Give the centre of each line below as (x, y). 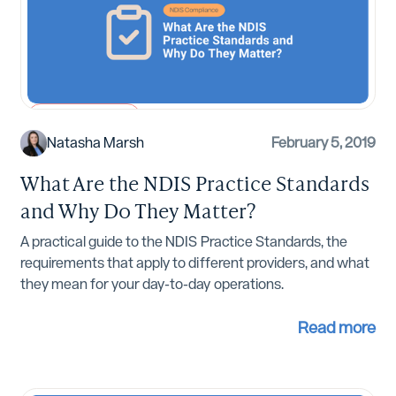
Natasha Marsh (95, 143)
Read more (337, 328)
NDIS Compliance (84, 117)
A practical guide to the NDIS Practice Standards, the (183, 242)
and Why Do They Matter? (138, 210)
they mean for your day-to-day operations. (152, 285)
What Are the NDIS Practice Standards (194, 183)
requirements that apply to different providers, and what (194, 263)
